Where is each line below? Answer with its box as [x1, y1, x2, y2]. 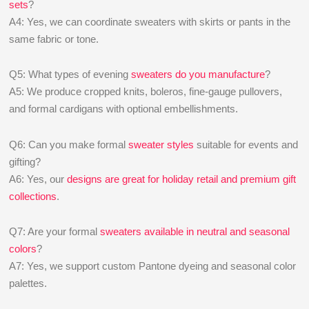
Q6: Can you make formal [9, 138, 129, 150]
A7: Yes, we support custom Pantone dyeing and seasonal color [9, 259, 297, 272]
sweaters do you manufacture [131, 68, 266, 81]
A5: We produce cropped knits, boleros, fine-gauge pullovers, [9, 86, 283, 98]
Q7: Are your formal [9, 225, 101, 237]
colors [9, 242, 37, 255]
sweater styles [128, 138, 195, 150]
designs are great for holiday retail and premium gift [67, 172, 297, 185]
